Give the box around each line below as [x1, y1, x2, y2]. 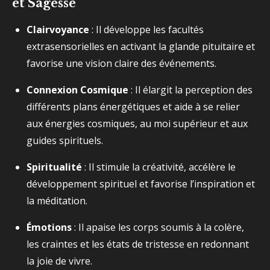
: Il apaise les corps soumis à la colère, [72, 221, 244, 234]
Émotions [27, 221, 72, 234]
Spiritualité [27, 160, 82, 174]
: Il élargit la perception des [128, 83, 253, 96]
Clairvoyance [27, 23, 89, 36]
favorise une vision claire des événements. [27, 57, 216, 70]
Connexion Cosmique [27, 83, 128, 96]
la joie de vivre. [27, 254, 92, 268]
